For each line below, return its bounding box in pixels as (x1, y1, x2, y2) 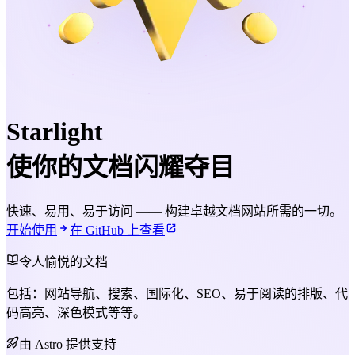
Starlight (6, 117, 103, 147)
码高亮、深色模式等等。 (6, 305, 146, 319)
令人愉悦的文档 (19, 254, 108, 269)
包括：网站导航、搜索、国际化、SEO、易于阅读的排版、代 (6, 286, 348, 300)
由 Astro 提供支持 (19, 337, 116, 351)
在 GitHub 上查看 (70, 223, 165, 237)
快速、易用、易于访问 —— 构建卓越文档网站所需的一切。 (6, 204, 342, 218)
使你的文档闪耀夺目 (6, 153, 235, 182)
